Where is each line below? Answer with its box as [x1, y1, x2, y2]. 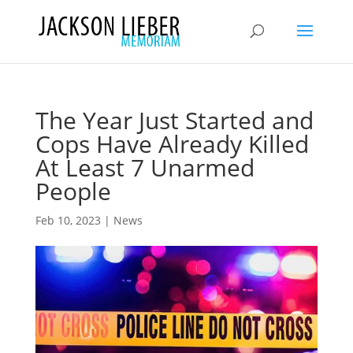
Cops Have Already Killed [35, 128, 309, 160]
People [35, 175, 111, 207]
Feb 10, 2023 [35, 213, 101, 228]
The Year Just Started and [35, 104, 314, 136]
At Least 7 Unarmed [35, 151, 255, 184]
